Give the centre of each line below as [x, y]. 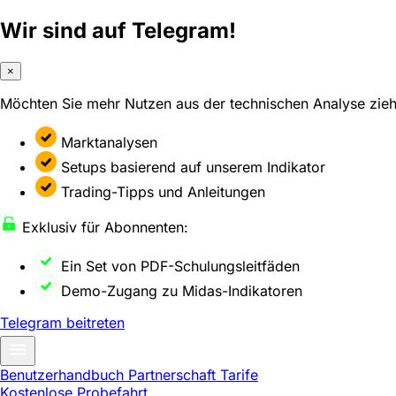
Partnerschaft [174, 374]
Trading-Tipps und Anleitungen [163, 191]
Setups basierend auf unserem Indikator [193, 167]
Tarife [239, 374]
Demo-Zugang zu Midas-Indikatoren [182, 290]
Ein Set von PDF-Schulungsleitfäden [180, 266]
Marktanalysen [109, 142]
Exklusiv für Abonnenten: [103, 227]
